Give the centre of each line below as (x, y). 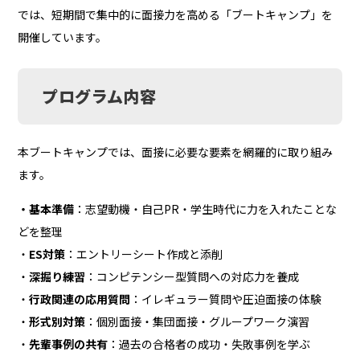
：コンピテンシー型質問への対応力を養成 (192, 276)
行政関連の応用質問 (80, 299)
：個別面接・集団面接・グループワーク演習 (198, 321)
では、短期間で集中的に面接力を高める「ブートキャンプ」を (176, 14)
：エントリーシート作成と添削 (144, 254)
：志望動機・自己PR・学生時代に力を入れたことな (206, 209)
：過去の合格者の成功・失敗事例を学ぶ (209, 344)
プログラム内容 (99, 96)
